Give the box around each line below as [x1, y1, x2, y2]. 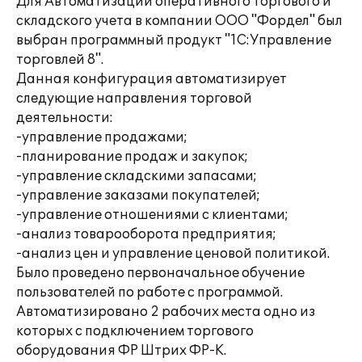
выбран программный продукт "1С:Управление [16, 32, 331, 48]
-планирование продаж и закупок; [16, 149, 248, 165]
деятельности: [16, 110, 113, 126]
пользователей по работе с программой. [16, 284, 283, 301]
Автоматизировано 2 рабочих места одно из [16, 304, 315, 320]
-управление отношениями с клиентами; [16, 207, 288, 223]
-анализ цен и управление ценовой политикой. [16, 246, 330, 262]
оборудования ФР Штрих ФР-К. [16, 343, 226, 359]
